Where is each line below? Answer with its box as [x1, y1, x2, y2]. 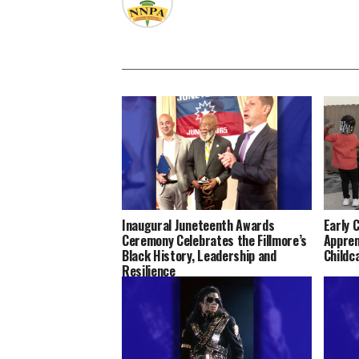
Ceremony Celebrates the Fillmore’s [122, 231, 308, 251]
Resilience [122, 261, 175, 281]
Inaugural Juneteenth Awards [122, 216, 275, 236]
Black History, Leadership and [122, 246, 276, 266]
